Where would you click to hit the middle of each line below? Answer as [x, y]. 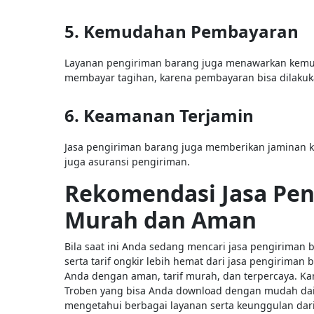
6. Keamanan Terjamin [159, 115]
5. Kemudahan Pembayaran [182, 31]
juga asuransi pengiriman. [129, 161]
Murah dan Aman [161, 219]
